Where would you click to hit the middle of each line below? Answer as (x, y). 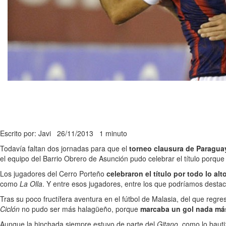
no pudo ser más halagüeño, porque (81, 209)
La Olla (31, 184)
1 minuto (113, 133)
